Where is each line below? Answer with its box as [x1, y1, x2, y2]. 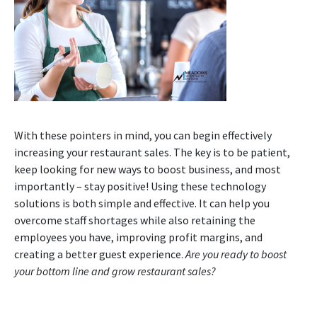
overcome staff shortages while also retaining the [14, 213, 255, 228]
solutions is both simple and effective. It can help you [14, 196, 270, 211]
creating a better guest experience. [14, 247, 185, 262]
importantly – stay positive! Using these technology [14, 179, 266, 194]
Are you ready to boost [185, 247, 287, 262]
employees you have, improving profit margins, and [14, 230, 263, 245]
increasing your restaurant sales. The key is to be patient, [14, 145, 290, 160]
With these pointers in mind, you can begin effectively [14, 128, 272, 143]
